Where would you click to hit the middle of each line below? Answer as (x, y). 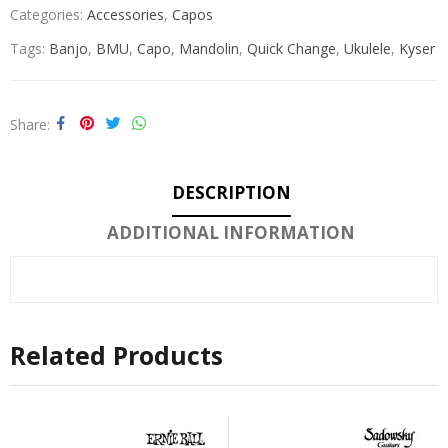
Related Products (116, 354)
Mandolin (209, 48)
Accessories (125, 14)
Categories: (48, 14)
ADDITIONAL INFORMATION (231, 232)
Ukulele (367, 48)
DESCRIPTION (231, 192)
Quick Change (291, 48)
